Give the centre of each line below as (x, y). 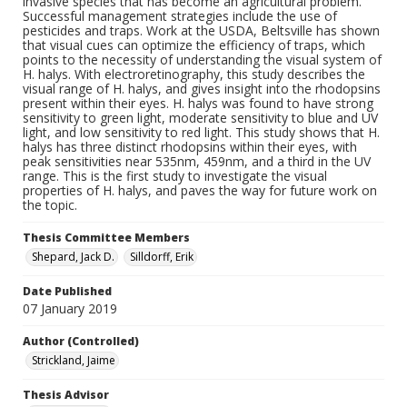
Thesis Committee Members (106, 238)
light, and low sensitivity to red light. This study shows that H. (201, 132)
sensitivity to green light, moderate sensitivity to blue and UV (200, 118)
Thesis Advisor (66, 395)
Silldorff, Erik (162, 257)
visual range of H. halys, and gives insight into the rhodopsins (202, 89)
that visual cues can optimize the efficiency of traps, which (194, 45)
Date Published (67, 291)
